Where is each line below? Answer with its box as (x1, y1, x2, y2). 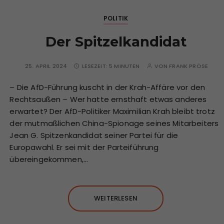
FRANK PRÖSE (169, 61, 208, 70)
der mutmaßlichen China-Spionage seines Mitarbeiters (9, 117, 219, 128)
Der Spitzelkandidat (45, 33, 186, 50)
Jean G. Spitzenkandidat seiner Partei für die (9, 129, 178, 140)
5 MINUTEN (109, 61, 140, 70)
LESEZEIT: (81, 61, 109, 70)
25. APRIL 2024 (23, 61, 67, 70)
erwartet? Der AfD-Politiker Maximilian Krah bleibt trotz (9, 105, 215, 116)
